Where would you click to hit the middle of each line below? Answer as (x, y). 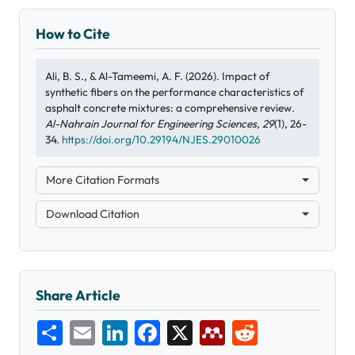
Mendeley (253, 327)
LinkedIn (152, 327)
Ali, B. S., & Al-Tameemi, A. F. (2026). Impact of (157, 76)
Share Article (78, 296)
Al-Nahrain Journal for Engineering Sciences (151, 124)
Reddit (276, 327)
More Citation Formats (103, 180)
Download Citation (93, 214)
